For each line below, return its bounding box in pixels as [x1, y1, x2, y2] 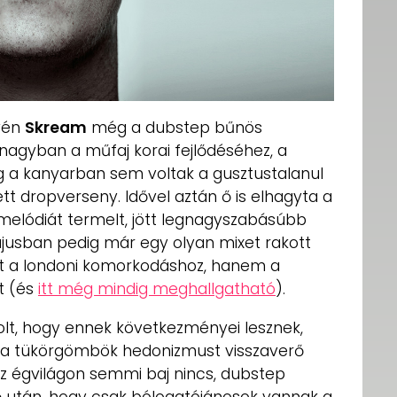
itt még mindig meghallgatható [38, 278, 276, 300]
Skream [25, 117, 87, 139]
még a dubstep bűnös [87, 117, 262, 139]
